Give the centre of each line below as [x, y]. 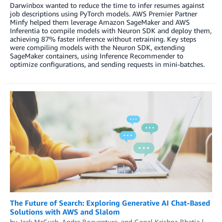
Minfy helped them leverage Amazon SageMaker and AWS [100, 22]
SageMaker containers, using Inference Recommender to [97, 55]
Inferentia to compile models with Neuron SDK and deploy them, [111, 30]
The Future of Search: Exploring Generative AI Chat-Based [110, 203]
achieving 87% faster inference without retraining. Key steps [103, 39]
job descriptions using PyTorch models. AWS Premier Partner [104, 13]
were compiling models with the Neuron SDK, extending [97, 47]
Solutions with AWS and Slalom [65, 212]
